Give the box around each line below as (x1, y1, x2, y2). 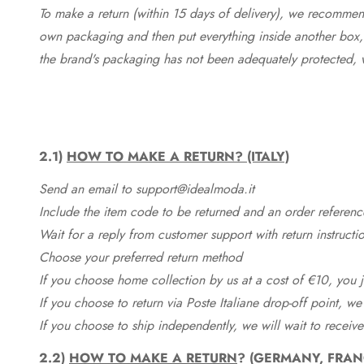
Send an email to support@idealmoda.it (39, 179, 254, 198)
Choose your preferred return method (39, 247, 242, 266)
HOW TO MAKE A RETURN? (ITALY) (67, 146, 289, 166)
